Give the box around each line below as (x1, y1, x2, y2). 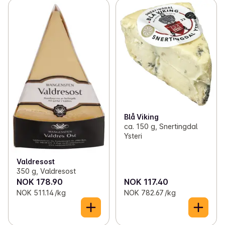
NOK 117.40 (124, 177, 168, 187)
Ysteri (124, 131, 142, 140)
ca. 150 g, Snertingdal (124, 122, 197, 131)
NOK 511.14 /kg (17, 188, 66, 197)
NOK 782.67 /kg (124, 188, 176, 197)
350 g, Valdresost (17, 167, 76, 176)
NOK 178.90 (17, 177, 63, 187)
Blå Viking (124, 112, 159, 121)
